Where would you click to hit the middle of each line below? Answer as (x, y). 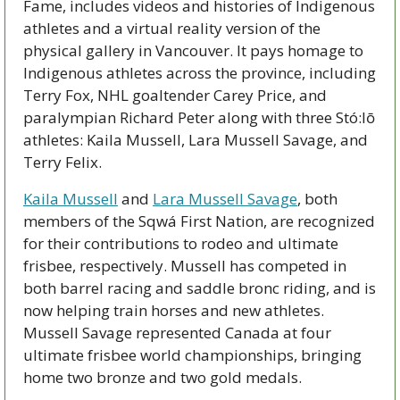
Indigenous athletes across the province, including (200, 72)
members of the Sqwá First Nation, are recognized (199, 221)
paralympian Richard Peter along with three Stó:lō (199, 117)
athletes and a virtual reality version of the (172, 28)
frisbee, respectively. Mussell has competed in (185, 265)
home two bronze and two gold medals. (164, 377)
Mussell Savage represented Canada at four (177, 332)
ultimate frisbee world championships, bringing (192, 354)
